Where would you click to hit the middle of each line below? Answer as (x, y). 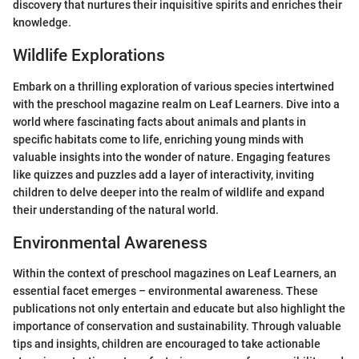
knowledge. (42, 22)
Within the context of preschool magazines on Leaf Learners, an (175, 273)
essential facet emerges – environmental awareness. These (165, 291)
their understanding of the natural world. (116, 210)
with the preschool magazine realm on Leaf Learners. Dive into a (176, 104)
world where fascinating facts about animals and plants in (159, 121)
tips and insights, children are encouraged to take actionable (167, 344)
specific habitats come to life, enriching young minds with (158, 139)
